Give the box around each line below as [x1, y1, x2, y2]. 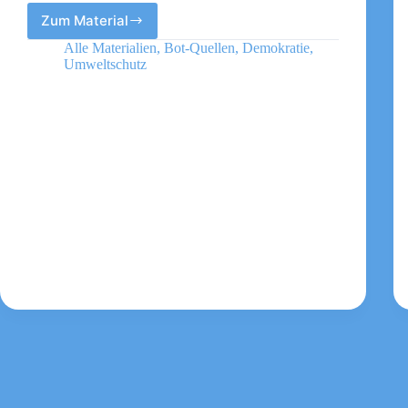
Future [91, 54, 134, 72]
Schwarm [91, 19, 153, 37]
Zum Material [41, 12, 128, 30]
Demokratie [242, 39, 310, 56]
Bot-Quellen [164, 39, 235, 56]
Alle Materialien [64, 39, 157, 56]
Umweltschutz [64, 56, 147, 72]
